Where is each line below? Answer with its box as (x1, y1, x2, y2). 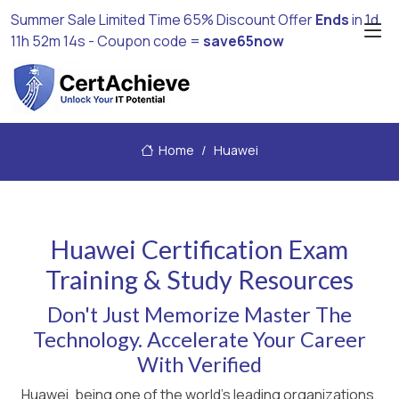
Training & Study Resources (45, 265, 354, 295)
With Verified (137, 352, 262, 377)
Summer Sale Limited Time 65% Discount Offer (11, 10, 315, 29)
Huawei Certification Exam (51, 234, 348, 265)
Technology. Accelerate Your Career (33, 327, 366, 352)
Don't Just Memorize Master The (47, 302, 352, 327)
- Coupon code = (87, 31, 202, 51)
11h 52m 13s (11, 31, 87, 51)
